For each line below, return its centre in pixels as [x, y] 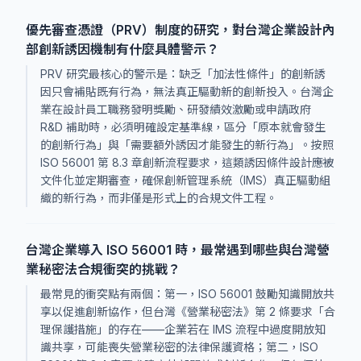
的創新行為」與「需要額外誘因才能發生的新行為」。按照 [187, 145]
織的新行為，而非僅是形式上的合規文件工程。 [159, 198]
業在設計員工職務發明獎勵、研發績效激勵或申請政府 [176, 109]
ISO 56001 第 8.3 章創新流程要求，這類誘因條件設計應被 [187, 162]
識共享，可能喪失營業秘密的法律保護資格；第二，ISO [179, 347]
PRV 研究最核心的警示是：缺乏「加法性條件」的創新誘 [183, 74]
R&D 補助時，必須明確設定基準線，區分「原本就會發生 [183, 127]
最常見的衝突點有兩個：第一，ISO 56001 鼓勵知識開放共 [187, 294]
